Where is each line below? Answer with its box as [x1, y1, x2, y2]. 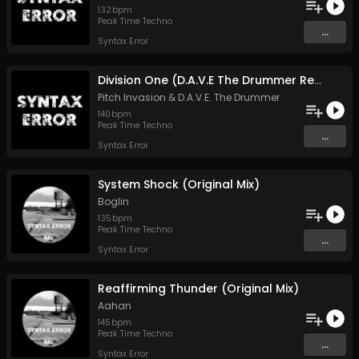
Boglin [98, 195, 129, 209]
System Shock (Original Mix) [98, 176, 260, 193]
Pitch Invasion [98, 91, 166, 105]
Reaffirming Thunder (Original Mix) [98, 280, 299, 297]
